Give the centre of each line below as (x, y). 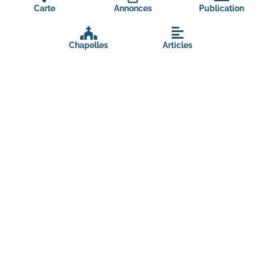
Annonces (133, 8)
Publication (222, 8)
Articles (177, 45)
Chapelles (89, 45)
